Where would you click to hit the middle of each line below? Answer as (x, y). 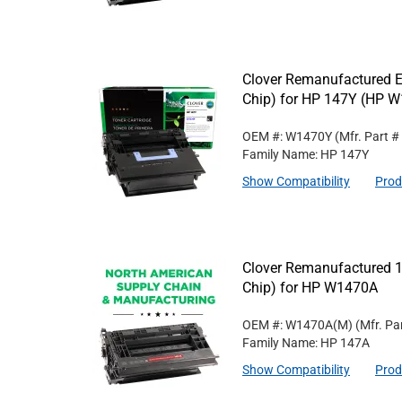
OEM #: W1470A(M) (297, 325)
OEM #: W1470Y (287, 136)
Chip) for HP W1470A (310, 288)
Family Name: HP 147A (306, 343)
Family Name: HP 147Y (306, 154)
